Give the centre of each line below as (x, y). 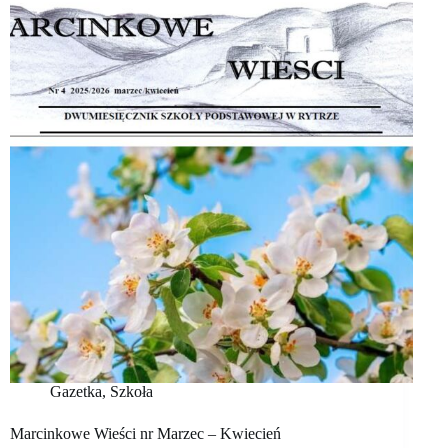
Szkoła (131, 392)
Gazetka (76, 392)
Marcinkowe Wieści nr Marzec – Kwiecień (145, 434)
